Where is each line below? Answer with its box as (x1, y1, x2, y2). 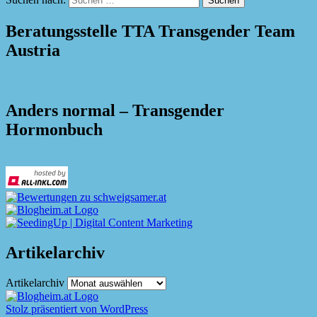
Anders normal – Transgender (6, 100, 224, 120)
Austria (6, 40, 60, 59)
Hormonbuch (6, 120, 103, 139)
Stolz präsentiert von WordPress (6, 302, 148, 315)
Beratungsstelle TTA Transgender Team (6, 21, 295, 40)
